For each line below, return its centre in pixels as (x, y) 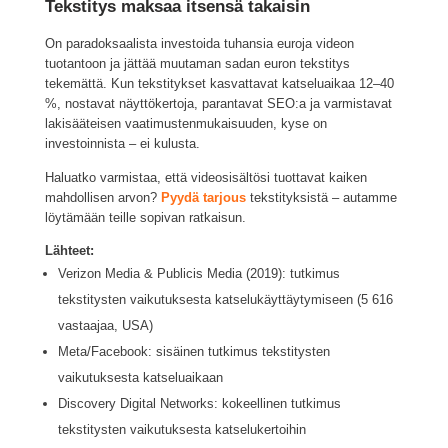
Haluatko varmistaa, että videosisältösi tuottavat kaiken (205, 177)
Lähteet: (69, 250)
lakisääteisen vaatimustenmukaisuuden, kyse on (185, 124)
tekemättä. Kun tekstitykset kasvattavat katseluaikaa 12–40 (219, 84)
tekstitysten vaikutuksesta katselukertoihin (181, 429)
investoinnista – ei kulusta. (122, 144)
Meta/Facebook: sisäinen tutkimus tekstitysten (193, 351)
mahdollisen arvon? (102, 197)
